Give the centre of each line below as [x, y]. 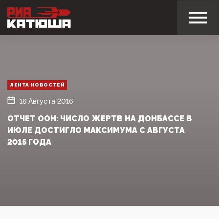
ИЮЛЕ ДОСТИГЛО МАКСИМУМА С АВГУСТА [96, 130]
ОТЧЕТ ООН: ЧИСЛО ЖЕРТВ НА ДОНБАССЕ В [100, 118]
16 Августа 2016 [46, 101]
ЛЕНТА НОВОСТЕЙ [37, 85]
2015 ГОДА [29, 142]
